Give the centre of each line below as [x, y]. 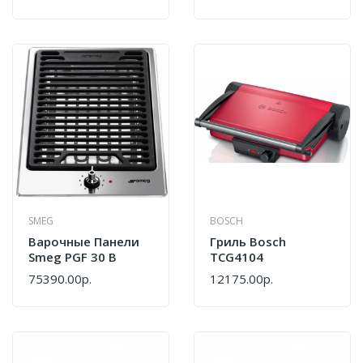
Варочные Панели [84, 241]
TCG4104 [237, 256]
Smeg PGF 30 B [73, 256]
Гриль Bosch [248, 241]
